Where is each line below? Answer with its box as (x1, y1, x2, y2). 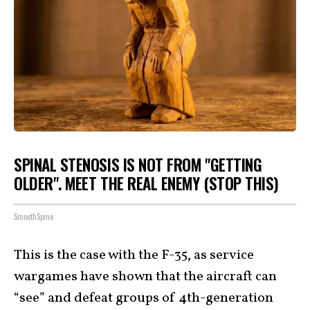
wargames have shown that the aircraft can (14, 267, 277, 286)
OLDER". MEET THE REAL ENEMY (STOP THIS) (14, 171, 280, 195)
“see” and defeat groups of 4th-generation (14, 289, 273, 308)
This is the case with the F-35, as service (14, 246, 254, 265)
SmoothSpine (14, 211, 53, 222)
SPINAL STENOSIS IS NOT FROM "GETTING (14, 152, 262, 176)
